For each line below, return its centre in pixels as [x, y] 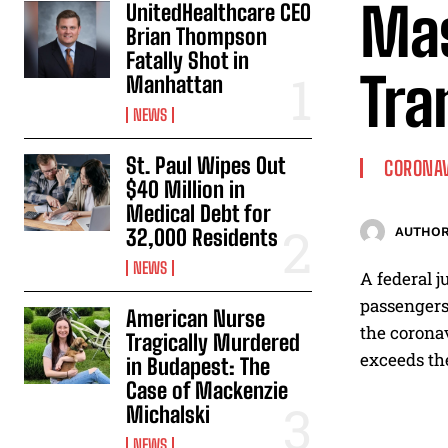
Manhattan [175, 84]
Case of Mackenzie [207, 390]
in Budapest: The [198, 366]
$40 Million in [186, 189]
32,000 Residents [202, 237]
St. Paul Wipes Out [206, 165]
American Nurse [196, 318]
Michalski [168, 414]
